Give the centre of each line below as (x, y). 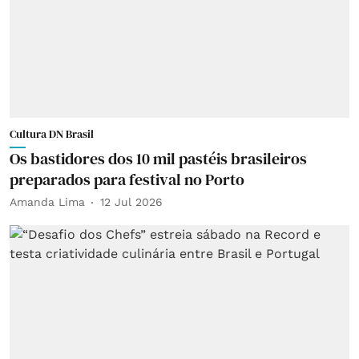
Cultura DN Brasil (52, 133)
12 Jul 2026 (131, 202)
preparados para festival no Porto (127, 179)
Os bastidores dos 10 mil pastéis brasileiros (158, 158)
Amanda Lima (47, 202)
